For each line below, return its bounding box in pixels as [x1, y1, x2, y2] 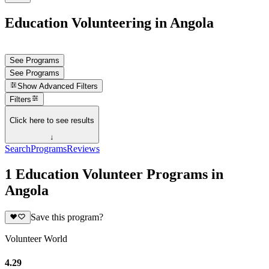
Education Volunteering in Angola [5, 14, 214, 31]
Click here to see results [10, 115, 94, 125]
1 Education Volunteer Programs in [5, 166, 223, 182]
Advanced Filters [39, 82, 98, 91]
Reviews [67, 144, 100, 154]
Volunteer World [5, 234, 67, 244]
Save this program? [30, 212, 103, 223]
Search [5, 144, 31, 154]
